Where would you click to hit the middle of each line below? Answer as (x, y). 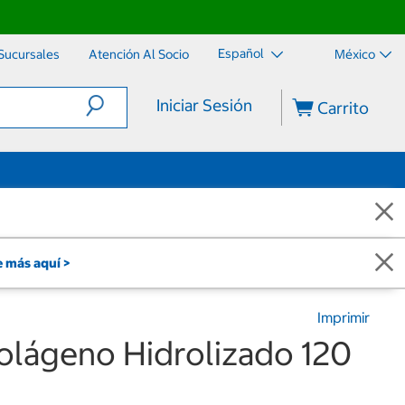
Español (242, 54)
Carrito (342, 108)
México (355, 54)
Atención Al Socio (139, 54)
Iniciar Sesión (204, 105)
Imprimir (344, 317)
